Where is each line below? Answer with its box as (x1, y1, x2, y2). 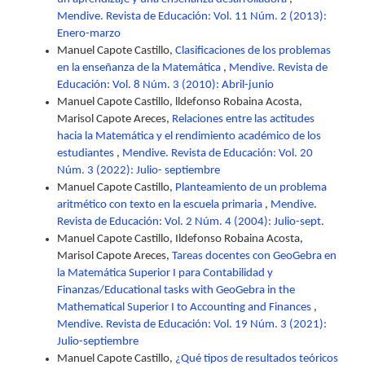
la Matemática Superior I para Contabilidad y (57, 266, 273, 279)
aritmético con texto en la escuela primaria (57, 198, 265, 211)
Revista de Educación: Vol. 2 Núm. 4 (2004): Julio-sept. (57, 215, 324, 228)
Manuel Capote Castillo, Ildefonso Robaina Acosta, (57, 232, 303, 245)
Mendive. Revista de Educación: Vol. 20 (122, 147, 313, 160)
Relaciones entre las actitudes (172, 112, 314, 125)
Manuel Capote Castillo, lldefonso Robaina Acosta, (57, 95, 302, 108)
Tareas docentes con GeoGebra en (172, 249, 336, 262)
